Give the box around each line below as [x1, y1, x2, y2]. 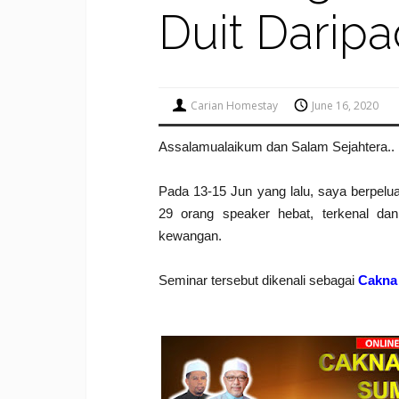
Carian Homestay [191, 98, 279, 113]
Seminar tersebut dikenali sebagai [158, 273, 358, 288]
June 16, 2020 [312, 98, 379, 113]
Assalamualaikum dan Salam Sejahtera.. [158, 139, 395, 154]
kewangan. [158, 228, 225, 243]
